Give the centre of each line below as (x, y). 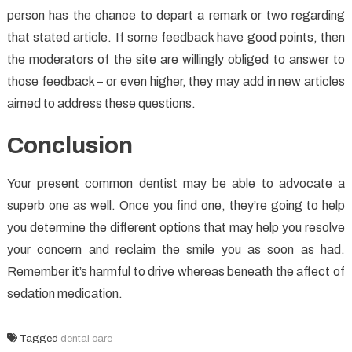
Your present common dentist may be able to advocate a (176, 184)
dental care (86, 339)
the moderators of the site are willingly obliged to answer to (176, 60)
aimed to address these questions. (101, 104)
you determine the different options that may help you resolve (176, 228)
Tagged (40, 339)
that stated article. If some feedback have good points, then (176, 38)
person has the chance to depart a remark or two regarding (176, 16)
